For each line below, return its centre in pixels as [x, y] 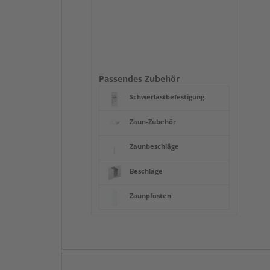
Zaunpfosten [150, 196]
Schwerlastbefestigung [167, 97]
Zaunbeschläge [154, 146]
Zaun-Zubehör [153, 122]
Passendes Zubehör [139, 78]
